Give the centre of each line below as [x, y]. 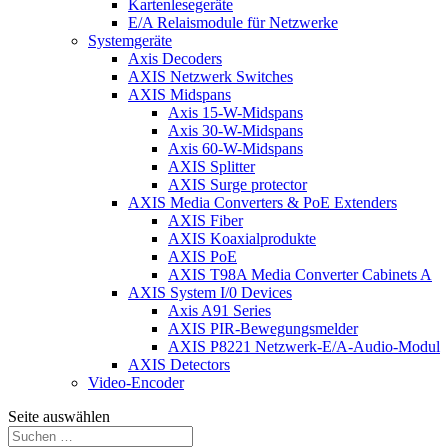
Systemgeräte [130, 40]
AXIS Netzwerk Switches [210, 76]
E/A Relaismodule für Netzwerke [233, 22]
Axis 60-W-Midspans [235, 148]
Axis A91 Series [219, 310]
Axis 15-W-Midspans [235, 112]
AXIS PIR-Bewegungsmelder [263, 328]
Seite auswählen [59, 416]
